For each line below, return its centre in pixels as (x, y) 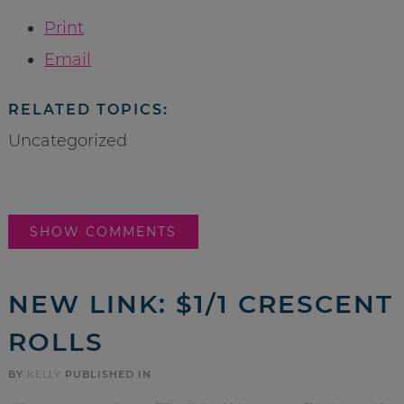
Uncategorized (67, 140)
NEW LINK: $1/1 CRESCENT (200, 303)
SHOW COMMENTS (103, 231)
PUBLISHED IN (108, 374)
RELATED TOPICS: (88, 109)
